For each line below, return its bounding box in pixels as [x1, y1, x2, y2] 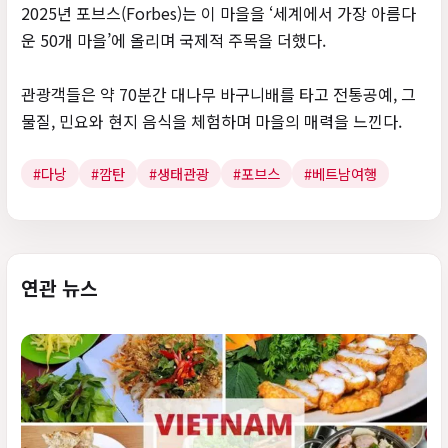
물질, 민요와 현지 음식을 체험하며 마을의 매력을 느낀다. [21, 109, 403, 134]
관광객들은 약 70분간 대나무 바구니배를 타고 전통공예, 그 [21, 82, 417, 107]
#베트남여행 [304, 163, 378, 185]
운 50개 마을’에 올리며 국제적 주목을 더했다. [21, 28, 327, 53]
